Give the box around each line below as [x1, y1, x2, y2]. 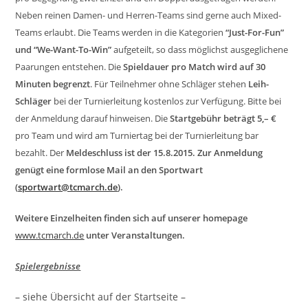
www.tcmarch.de [15, 229, 85, 241]
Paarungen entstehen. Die [15, 60, 124, 73]
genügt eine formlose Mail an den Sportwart [15, 164, 203, 176]
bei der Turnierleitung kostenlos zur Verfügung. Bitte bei [52, 95, 282, 107]
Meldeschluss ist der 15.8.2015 [66, 146, 193, 159]
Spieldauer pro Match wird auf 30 [123, 60, 266, 73]
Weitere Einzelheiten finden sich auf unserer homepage [15, 212, 248, 224]
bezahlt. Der [15, 146, 67, 159]
